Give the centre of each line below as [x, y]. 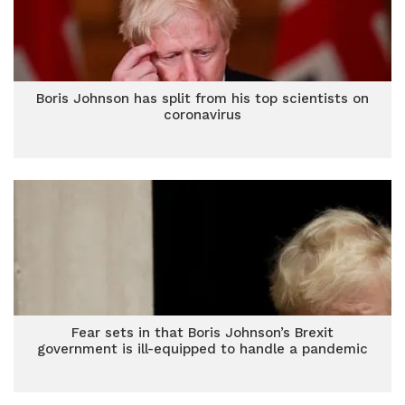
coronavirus [202, 115]
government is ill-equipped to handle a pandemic [202, 349]
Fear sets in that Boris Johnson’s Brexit [202, 333]
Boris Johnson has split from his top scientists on [202, 99]
